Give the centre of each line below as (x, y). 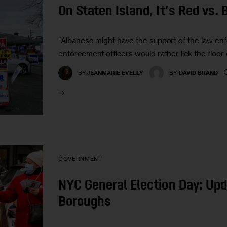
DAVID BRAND (198, 73)
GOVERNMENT (80, 159)
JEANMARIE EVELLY (116, 73)
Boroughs (85, 203)
